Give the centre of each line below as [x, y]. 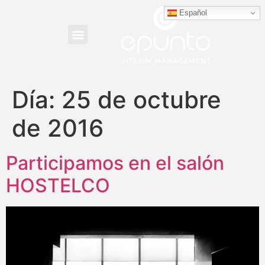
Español [192, 12]
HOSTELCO [58, 186]
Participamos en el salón [115, 163]
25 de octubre [141, 100]
